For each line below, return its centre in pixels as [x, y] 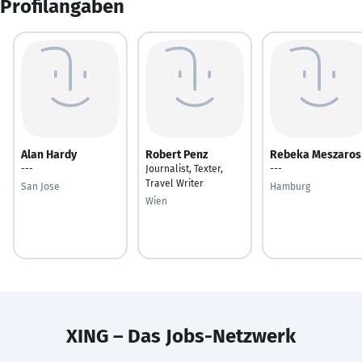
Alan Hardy [49, 154]
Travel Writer [175, 183]
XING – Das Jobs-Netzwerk [181, 336]
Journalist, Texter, [184, 168]
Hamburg [290, 186]
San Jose [40, 186]
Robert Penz [177, 154]
